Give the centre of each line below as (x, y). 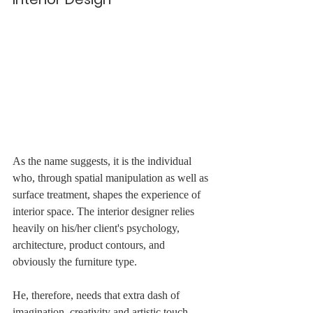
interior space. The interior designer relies (105, 212)
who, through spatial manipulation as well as (112, 178)
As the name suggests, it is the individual (103, 161)
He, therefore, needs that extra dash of (97, 296)
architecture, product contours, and (90, 245)
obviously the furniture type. (75, 262)
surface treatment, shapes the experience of (108, 195)
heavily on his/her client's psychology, (97, 228)
